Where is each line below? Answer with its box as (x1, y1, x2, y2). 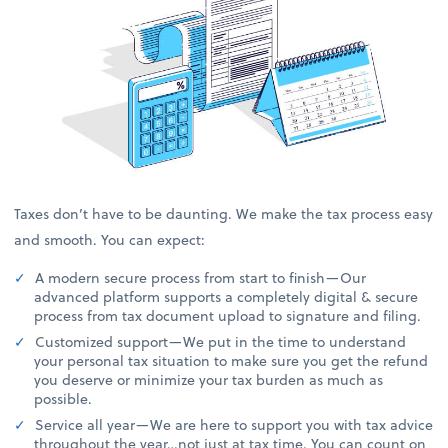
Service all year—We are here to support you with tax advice (31, 413, 434, 435)
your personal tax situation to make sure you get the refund (34, 349, 429, 371)
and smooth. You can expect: (14, 229, 206, 251)
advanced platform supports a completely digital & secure (34, 285, 419, 307)
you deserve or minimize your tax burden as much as (34, 368, 384, 390)
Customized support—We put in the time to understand (31, 330, 407, 352)
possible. (34, 387, 93, 409)
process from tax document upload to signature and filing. (34, 304, 422, 326)
